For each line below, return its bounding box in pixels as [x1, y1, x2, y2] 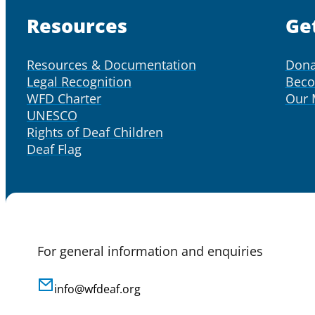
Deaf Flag [27, 140, 82, 157]
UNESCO [27, 106, 77, 124]
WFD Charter [27, 89, 101, 107]
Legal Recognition [27, 72, 131, 90]
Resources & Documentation [27, 56, 196, 73]
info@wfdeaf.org [54, 281, 141, 297]
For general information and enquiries [37, 242, 263, 259]
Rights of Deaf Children [27, 123, 163, 141]
